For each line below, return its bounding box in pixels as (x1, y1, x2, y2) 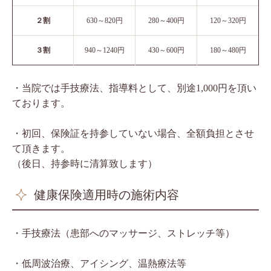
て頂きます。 (12, 143, 70, 154)
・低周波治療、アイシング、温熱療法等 (12, 258, 186, 269)
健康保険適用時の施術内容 (34, 188, 179, 201)
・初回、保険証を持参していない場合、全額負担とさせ (12, 128, 254, 139)
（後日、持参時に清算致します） (12, 158, 157, 169)
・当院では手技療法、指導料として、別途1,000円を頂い (12, 82, 256, 93)
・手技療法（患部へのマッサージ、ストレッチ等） (12, 227, 235, 238)
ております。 (12, 97, 70, 108)
